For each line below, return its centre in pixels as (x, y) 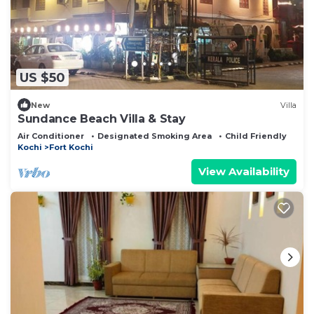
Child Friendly (256, 136)
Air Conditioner (51, 136)
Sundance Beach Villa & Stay (102, 119)
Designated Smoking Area (155, 136)
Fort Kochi (71, 148)
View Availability (244, 172)
